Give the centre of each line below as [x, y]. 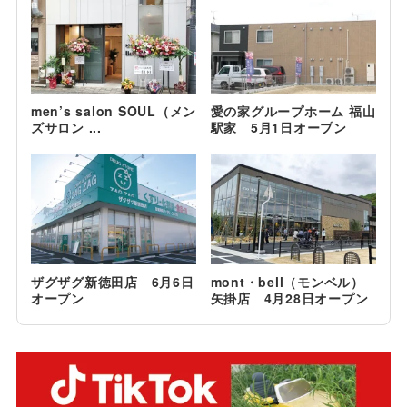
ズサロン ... [66, 127]
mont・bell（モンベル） [287, 281]
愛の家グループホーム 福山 [293, 110]
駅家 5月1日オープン [278, 127]
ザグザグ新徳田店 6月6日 [112, 281]
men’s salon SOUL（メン [114, 110]
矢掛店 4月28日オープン [289, 298]
